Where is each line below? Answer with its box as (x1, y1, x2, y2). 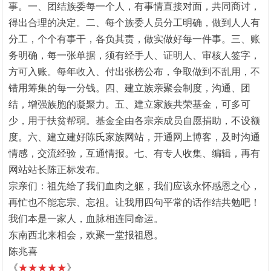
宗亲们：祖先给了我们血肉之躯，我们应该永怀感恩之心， (8, 180, 260, 191)
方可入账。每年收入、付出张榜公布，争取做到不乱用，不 (8, 66, 260, 77)
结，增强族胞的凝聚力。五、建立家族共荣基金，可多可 (8, 99, 250, 109)
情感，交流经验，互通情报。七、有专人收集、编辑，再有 (8, 148, 260, 158)
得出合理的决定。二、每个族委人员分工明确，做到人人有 (8, 17, 260, 28)
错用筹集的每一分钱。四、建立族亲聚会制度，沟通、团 (8, 82, 250, 93)
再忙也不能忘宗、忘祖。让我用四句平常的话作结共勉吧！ (8, 197, 260, 207)
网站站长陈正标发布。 (8, 164, 105, 175)
